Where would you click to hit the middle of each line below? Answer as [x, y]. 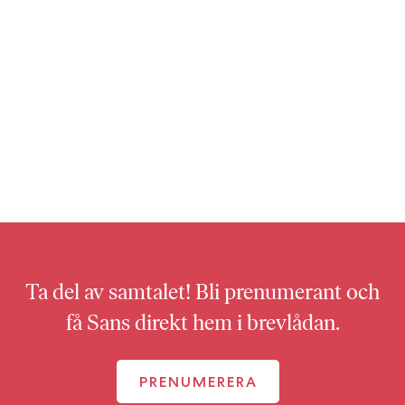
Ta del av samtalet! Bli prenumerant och [202, 292]
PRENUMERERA [198, 381]
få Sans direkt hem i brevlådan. [202, 322]
